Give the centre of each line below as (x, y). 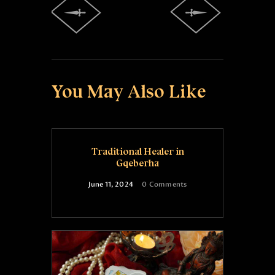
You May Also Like (129, 91)
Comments (168, 184)
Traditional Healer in (137, 151)
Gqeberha (137, 163)
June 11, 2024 (110, 184)
